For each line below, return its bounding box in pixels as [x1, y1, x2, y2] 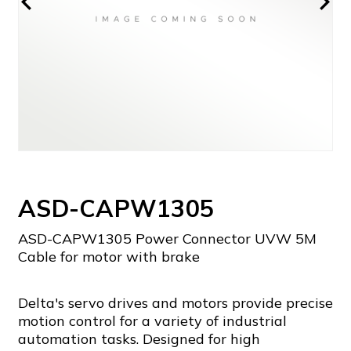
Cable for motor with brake [18, 248, 200, 266]
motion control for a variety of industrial [18, 312, 287, 330]
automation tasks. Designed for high [18, 330, 260, 348]
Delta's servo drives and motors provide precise [18, 294, 333, 312]
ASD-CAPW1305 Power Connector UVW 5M [18, 230, 317, 248]
